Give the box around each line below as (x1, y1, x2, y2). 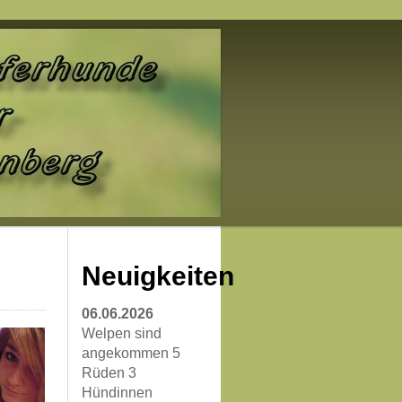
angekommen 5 (82, 345, 180, 361)
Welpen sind (82, 326, 162, 341)
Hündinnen (82, 385, 153, 400)
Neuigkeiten (82, 261, 234, 291)
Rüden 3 (82, 365, 136, 380)
